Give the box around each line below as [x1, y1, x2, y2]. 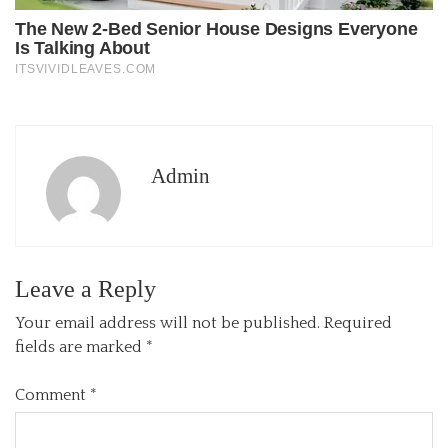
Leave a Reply [15, 275, 156, 302]
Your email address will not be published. [15, 313, 320, 332]
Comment [15, 385, 90, 404]
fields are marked [15, 337, 146, 356]
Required [324, 313, 392, 332]
